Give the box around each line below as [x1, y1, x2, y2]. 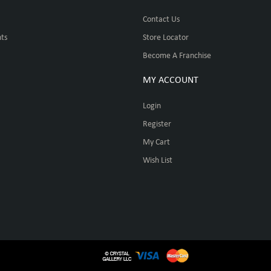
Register [142, 120, 171, 129]
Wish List [142, 156, 172, 165]
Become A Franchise [142, 51, 211, 60]
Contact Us [142, 15, 180, 24]
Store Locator [142, 33, 189, 42]
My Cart [142, 138, 170, 147]
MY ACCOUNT [142, 76, 198, 85]
